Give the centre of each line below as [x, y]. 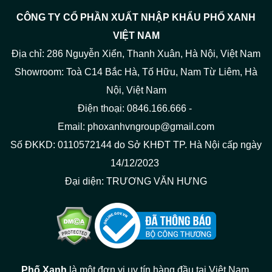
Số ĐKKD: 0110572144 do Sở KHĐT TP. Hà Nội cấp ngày [136, 144]
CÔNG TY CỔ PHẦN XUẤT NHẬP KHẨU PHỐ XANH [136, 17]
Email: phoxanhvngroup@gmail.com [136, 126]
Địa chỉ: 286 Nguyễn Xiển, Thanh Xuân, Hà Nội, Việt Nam [136, 53]
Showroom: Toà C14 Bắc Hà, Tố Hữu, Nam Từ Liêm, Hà [136, 72]
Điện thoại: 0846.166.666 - [136, 108]
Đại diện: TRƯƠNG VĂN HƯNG [136, 181]
